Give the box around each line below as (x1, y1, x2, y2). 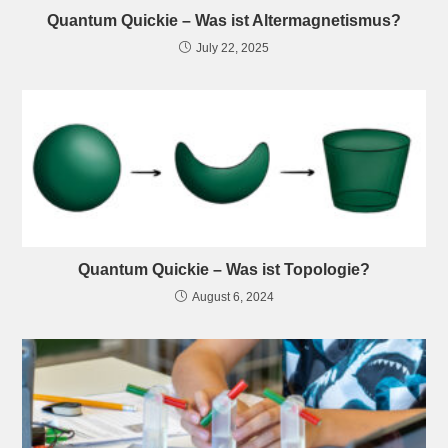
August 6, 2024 (191, 289, 274, 304)
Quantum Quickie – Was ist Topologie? (78, 260, 370, 278)
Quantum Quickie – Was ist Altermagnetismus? (47, 11, 401, 29)
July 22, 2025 (196, 40, 269, 55)
